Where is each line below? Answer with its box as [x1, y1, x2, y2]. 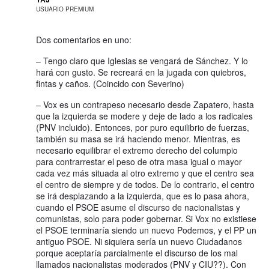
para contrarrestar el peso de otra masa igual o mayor [36, 155, 242, 168]
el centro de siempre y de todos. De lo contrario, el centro [36, 178, 255, 190]
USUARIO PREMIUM [36, 4, 94, 13]
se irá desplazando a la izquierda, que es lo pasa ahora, [36, 189, 249, 202]
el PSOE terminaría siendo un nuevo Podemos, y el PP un [36, 223, 256, 236]
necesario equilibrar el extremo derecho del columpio [36, 144, 238, 156]
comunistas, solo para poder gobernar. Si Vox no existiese [36, 212, 256, 225]
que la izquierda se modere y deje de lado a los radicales [36, 109, 253, 122]
